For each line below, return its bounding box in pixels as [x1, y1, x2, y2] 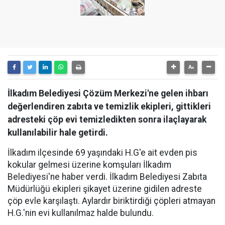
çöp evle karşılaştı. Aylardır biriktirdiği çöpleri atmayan [8, 196, 215, 206]
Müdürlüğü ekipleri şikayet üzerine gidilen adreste [8, 184, 202, 194]
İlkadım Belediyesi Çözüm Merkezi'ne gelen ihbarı [8, 88, 208, 98]
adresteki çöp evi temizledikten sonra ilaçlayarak [8, 115, 206, 125]
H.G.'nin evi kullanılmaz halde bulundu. [8, 208, 154, 218]
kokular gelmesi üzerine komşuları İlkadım [8, 160, 171, 170]
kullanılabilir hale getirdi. [8, 128, 108, 138]
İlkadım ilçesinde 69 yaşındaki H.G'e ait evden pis [8, 148, 197, 158]
